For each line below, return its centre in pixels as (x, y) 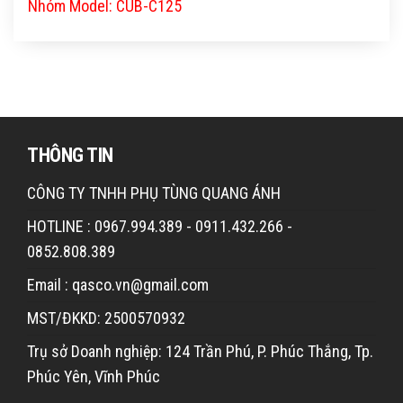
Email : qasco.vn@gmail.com (118, 285)
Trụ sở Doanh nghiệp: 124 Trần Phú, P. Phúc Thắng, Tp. (200, 352)
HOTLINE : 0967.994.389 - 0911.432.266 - (160, 227)
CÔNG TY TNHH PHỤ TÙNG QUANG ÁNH (154, 193)
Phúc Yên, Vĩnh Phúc (94, 377)
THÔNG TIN (71, 156)
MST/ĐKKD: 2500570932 (106, 318)
